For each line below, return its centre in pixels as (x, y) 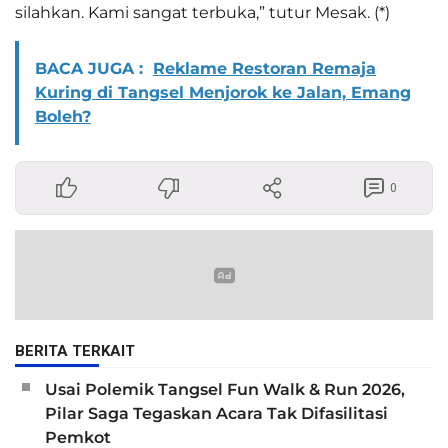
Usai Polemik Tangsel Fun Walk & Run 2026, (225, 390)
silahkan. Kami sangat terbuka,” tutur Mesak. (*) (202, 13)
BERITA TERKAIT (75, 351)
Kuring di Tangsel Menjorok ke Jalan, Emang (223, 93)
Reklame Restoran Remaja (264, 69)
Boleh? (63, 117)
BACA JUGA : (89, 69)
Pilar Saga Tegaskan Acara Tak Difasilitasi (216, 414)
